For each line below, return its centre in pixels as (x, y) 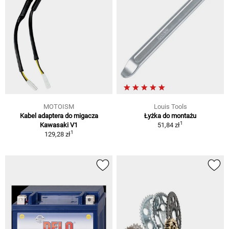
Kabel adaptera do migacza (59, 116)
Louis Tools (170, 106)
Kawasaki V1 (59, 125)
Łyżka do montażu (170, 116)
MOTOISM (59, 106)
